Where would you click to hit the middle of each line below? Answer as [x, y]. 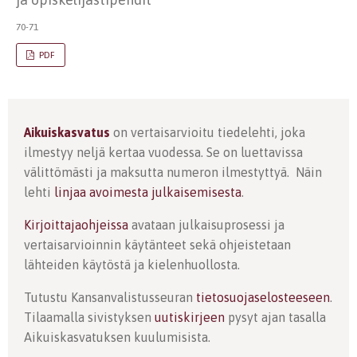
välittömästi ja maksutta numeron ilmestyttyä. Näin [173, 172]
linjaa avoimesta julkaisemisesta [148, 192]
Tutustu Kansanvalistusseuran [110, 297]
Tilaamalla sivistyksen [89, 317]
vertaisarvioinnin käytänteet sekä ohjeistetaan [157, 245]
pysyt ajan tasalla [275, 317]
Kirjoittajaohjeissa [76, 225]
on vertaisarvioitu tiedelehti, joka [208, 132]
